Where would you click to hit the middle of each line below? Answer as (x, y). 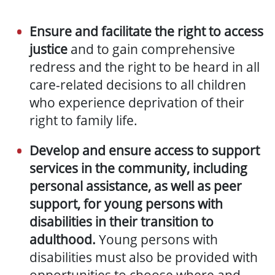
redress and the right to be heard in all (145, 67)
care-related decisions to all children (138, 85)
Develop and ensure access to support (145, 151)
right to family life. (83, 121)
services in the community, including (138, 168)
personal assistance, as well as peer (136, 186)
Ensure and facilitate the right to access (146, 32)
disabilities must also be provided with (144, 258)
